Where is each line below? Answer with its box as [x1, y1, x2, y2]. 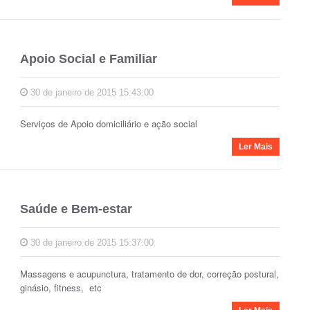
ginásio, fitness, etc [20, 281, 102, 294]
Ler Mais [239, 142, 273, 152]
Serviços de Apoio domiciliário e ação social [20, 117, 197, 130]
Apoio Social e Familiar [20, 52, 157, 66]
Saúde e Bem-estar [20, 202, 132, 216]
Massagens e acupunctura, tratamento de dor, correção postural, [20, 267, 279, 280]
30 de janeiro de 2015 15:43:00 [28, 87, 154, 98]
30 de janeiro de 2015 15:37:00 [28, 237, 154, 248]
